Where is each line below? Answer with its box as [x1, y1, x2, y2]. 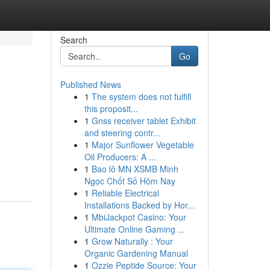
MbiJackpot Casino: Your [91, 211, 186, 223]
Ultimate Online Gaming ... [84, 223, 185, 235]
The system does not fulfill [91, 90, 191, 102]
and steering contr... [84, 127, 160, 139]
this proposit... [84, 102, 138, 115]
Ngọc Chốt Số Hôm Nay [84, 175, 175, 187]
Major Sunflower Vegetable [91, 139, 194, 151]
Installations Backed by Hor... [84, 199, 195, 211]
